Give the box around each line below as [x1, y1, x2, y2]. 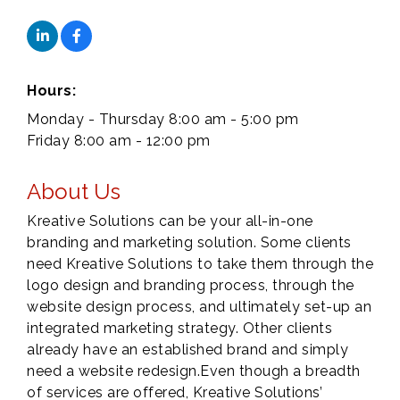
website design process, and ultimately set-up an [27, 298, 371, 316]
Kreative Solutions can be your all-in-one [27, 212, 313, 230]
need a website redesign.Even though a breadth [27, 362, 361, 380]
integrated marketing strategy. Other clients [27, 320, 332, 337]
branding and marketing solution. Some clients [27, 234, 352, 252]
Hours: [27, 82, 76, 100]
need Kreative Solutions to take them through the [27, 255, 373, 273]
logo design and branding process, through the [27, 277, 354, 295]
